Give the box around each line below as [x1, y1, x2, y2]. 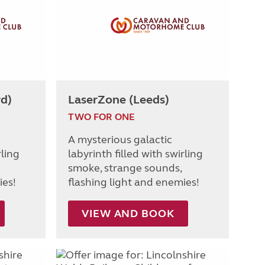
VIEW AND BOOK [82, 206, 174, 220]
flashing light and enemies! [68, 175, 199, 189]
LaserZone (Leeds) [68, 92, 169, 107]
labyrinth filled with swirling [68, 147, 203, 160]
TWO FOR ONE [68, 111, 135, 122]
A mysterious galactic [68, 132, 172, 146]
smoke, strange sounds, [68, 161, 182, 174]
